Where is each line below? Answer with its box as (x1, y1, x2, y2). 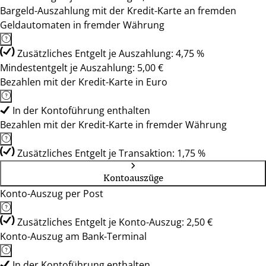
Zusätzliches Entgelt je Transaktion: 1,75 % (17, 147, 205, 160)
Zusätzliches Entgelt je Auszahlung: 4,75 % (17, 47, 204, 60)
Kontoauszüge (103, 172, 163, 183)
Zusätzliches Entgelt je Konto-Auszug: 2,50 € (17, 216, 213, 229)
